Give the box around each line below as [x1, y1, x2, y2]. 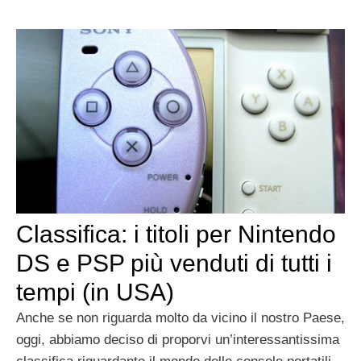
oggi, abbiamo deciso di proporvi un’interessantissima [16, 331, 339, 347]
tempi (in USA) [16, 278, 174, 305]
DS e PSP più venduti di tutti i [16, 249, 332, 276]
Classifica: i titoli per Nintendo [16, 220, 336, 247]
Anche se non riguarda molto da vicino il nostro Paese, [16, 309, 345, 326]
